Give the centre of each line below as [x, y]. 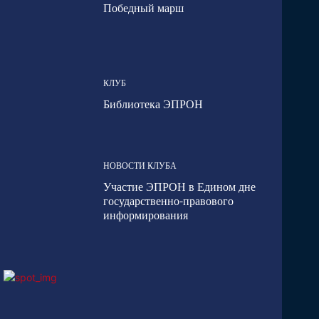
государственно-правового [168, 202]
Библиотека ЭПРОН [153, 105]
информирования [145, 216]
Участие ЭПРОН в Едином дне [179, 187]
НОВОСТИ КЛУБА [140, 166]
